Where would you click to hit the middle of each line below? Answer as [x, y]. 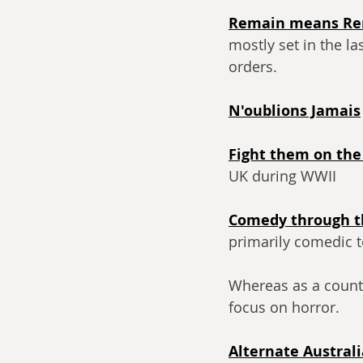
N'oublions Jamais [295, 110]
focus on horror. [284, 307]
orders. [253, 66]
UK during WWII [282, 175]
